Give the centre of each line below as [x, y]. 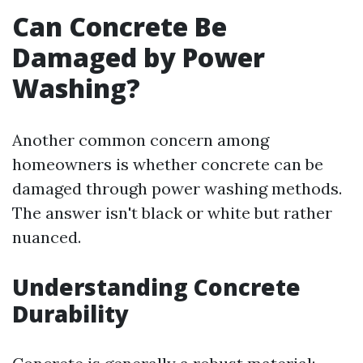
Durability [70, 314]
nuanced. [47, 237]
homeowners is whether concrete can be [168, 164]
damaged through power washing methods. [177, 188]
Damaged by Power [139, 57]
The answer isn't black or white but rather [172, 213]
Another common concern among [141, 140]
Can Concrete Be [120, 26]
